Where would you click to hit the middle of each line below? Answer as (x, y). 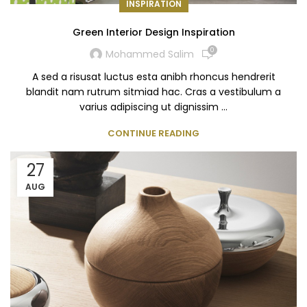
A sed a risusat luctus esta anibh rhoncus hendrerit (153, 76)
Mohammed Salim (149, 54)
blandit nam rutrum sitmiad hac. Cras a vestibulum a (153, 91)
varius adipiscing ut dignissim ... (153, 107)
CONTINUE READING (153, 133)
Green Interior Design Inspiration (153, 32)
